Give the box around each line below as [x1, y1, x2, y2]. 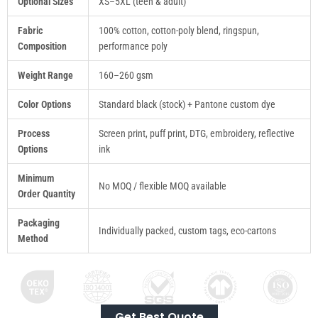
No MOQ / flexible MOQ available [99, 180, 226, 192]
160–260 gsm [99, 69, 153, 81]
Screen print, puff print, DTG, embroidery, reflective [99, 127, 295, 139]
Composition [18, 40, 67, 52]
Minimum [18, 172, 54, 184]
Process [18, 127, 50, 139]
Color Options [18, 98, 71, 110]
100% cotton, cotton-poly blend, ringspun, [99, 24, 259, 36]
